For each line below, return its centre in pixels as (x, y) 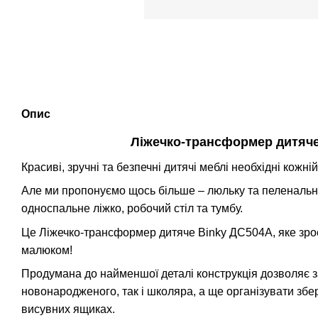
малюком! (47, 250)
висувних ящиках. (68, 309)
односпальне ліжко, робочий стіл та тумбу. (132, 209)
